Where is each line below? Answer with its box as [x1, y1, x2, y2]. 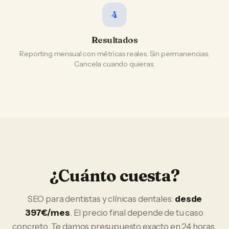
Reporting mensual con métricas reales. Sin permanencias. [19, 49, 210, 58]
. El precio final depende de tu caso [70, 208, 203, 218]
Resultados [91, 34, 138, 45]
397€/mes [26, 208, 70, 218]
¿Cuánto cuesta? [50, 166, 179, 186]
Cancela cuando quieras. [74, 59, 155, 68]
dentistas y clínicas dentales [65, 194, 172, 204]
